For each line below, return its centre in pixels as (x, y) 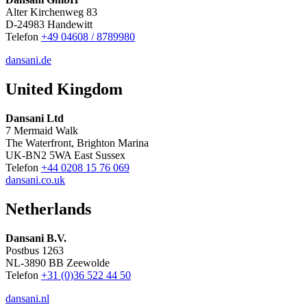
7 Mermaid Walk (42, 130)
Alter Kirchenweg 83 (51, 12)
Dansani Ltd (35, 118)
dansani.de (28, 60)
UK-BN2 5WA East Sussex (65, 155)
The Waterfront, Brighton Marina (77, 143)
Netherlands (48, 209)
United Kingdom (64, 89)
